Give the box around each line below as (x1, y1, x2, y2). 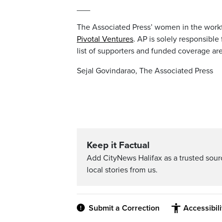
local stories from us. (87, 165, 158, 175)
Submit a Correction (89, 203, 160, 214)
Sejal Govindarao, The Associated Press (77, 66, 213, 76)
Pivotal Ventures (77, 34, 133, 45)
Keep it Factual (87, 140, 150, 151)
